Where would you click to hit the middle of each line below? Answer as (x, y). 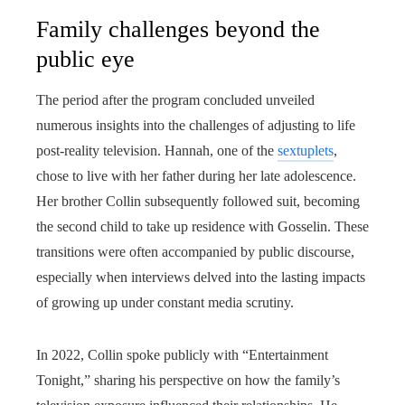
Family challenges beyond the (178, 29)
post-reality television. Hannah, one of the (157, 151)
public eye (85, 59)
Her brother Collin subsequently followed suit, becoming (198, 201)
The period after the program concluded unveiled (175, 100)
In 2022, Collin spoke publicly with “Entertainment (182, 355)
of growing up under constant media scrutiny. (165, 302)
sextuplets (306, 151)
